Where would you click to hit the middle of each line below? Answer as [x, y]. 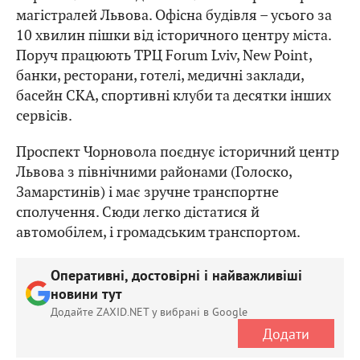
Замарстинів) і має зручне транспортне [147, 192]
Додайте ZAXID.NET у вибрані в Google [149, 312]
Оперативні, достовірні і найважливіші [176, 277]
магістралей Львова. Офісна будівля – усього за [174, 15]
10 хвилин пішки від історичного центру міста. [174, 35]
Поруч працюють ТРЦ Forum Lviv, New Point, [164, 55]
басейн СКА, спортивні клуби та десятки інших [174, 96]
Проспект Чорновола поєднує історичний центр [178, 152]
